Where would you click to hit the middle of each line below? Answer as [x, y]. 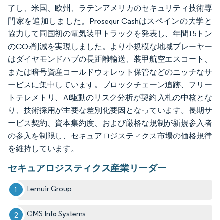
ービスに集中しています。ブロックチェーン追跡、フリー [110, 84]
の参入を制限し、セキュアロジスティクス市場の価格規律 [110, 136]
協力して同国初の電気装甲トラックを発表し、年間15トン [110, 33]
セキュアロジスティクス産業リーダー [87, 168]
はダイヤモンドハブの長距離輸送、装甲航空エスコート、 [110, 59]
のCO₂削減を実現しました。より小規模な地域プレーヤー [110, 46]
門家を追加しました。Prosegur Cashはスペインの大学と [110, 21]
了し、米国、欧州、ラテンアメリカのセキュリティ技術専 [110, 8]
